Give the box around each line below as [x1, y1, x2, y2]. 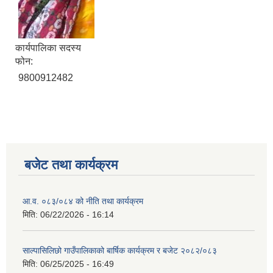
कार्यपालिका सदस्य [15, 43, 81, 54]
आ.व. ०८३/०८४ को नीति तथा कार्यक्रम [23, 196, 143, 207]
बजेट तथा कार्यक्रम [24, 157, 118, 173]
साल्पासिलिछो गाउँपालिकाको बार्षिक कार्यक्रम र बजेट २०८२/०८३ [23, 246, 217, 256]
